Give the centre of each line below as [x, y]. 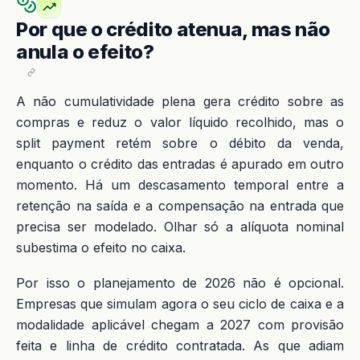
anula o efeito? [85, 52]
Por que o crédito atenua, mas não [174, 29]
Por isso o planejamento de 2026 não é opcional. [180, 283]
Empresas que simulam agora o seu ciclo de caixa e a [180, 304]
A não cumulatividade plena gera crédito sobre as [180, 101]
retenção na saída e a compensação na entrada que [180, 206]
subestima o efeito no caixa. [101, 247]
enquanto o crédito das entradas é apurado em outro [180, 164]
